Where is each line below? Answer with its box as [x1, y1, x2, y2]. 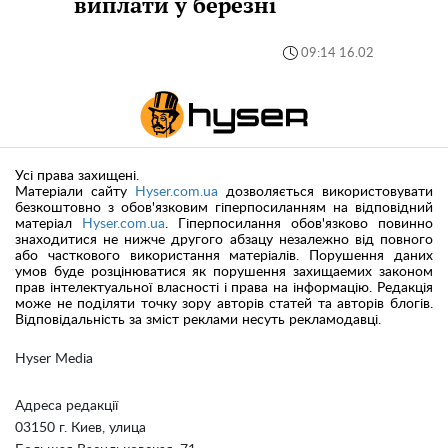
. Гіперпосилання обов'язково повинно [165, 217, 433, 232]
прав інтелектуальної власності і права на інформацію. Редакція [15, 281, 433, 296]
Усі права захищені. [15, 169, 139, 184]
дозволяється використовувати [218, 185, 433, 200]
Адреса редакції [15, 399, 118, 414]
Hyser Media [15, 352, 93, 367]
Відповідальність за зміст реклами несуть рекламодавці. [15, 313, 381, 328]
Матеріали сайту [15, 185, 135, 200]
